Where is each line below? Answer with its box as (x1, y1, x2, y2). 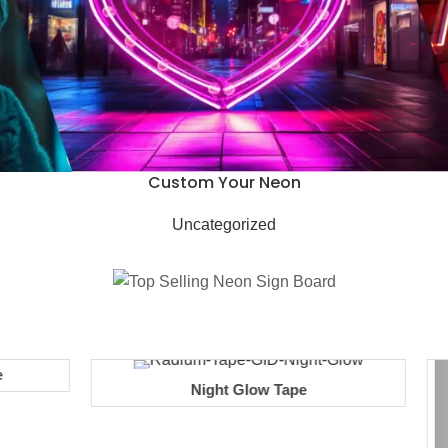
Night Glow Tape (63, 380, 180, 398)
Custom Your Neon (147, 170, 301, 194)
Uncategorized (172, 215, 276, 233)
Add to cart (83, 417, 160, 434)
